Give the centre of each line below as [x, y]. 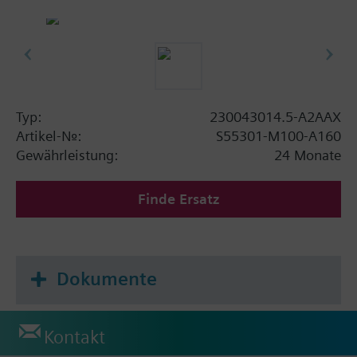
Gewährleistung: [67, 155]
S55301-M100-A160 [279, 135]
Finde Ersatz [178, 198]
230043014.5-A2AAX [275, 116]
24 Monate [308, 155]
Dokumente [107, 279]
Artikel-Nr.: [49, 135]
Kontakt [75, 337]
